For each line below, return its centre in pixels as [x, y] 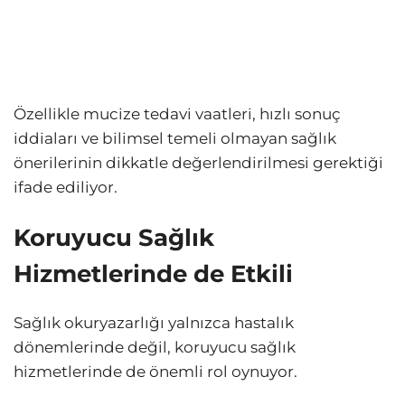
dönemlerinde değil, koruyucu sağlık [155, 348]
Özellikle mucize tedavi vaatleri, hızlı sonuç [177, 114]
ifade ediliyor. [66, 188]
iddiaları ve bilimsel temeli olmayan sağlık [175, 139]
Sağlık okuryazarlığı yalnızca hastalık [154, 323]
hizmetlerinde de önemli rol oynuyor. [155, 372]
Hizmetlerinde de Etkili [153, 274]
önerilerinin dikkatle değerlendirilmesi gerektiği [198, 163]
